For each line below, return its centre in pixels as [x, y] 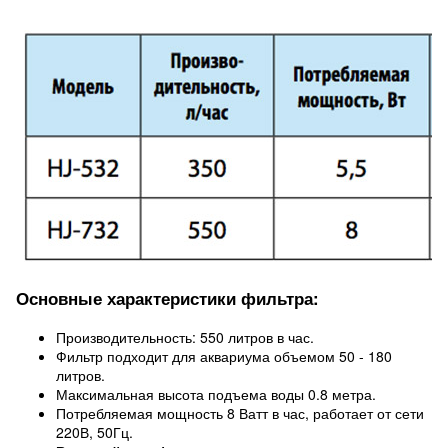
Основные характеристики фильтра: [167, 298]
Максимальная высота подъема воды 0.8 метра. [216, 394]
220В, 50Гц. [94, 432]
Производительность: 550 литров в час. [185, 337]
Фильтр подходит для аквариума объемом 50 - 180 [224, 356]
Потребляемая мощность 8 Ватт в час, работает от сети [240, 413]
